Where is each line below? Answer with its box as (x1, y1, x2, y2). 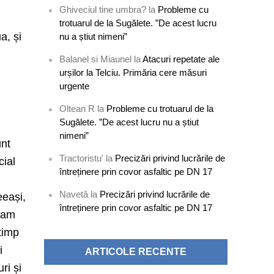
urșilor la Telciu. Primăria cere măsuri (59, 67, 207, 78)
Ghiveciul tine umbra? (59, 4, 147, 15)
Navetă (59, 189, 89, 199)
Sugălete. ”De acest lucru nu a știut (59, 117, 199, 127)
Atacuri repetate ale (143, 54, 220, 64)
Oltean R (59, 103, 95, 114)
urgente (59, 81, 90, 91)
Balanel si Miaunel (59, 54, 132, 64)
